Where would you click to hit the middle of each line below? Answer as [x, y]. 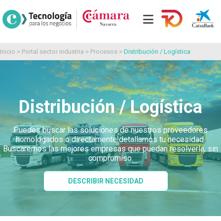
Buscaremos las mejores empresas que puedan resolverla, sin [110, 149]
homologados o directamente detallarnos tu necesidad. [110, 140]
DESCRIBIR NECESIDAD [106, 181]
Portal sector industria [53, 52]
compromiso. [110, 158]
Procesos [105, 52]
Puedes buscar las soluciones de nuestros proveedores [110, 130]
